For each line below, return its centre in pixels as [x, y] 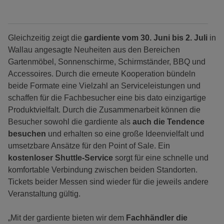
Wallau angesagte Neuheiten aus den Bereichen [94, 50]
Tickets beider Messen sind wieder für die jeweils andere [108, 182]
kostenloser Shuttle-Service [60, 158]
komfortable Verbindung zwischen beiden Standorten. [103, 170]
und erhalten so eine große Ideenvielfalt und [125, 134]
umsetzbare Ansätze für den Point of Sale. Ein [89, 146]
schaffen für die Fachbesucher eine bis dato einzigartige [107, 98]
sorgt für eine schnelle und [161, 158]
